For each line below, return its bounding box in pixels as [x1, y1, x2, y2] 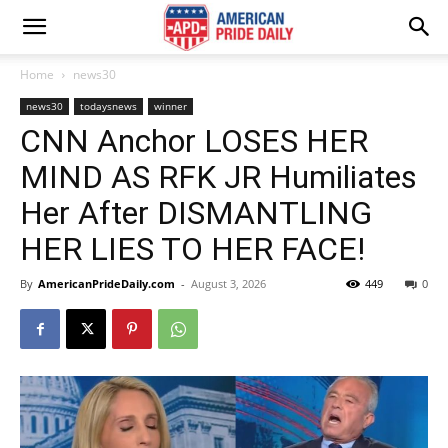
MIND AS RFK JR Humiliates [20, 158, 417, 196]
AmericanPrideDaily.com [38, 276, 175, 291]
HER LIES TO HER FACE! [20, 230, 365, 268]
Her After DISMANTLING [20, 194, 372, 232]
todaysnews [80, 99, 137, 113]
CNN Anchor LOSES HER [20, 122, 368, 160]
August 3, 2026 [191, 276, 266, 291]
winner [154, 99, 187, 113]
